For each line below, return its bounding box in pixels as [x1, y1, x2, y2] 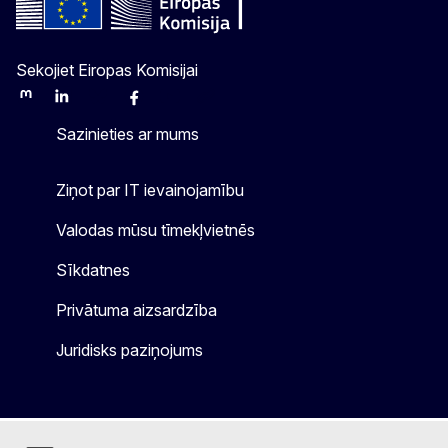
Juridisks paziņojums [56, 340, 203, 361]
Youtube [159, 95, 214, 113]
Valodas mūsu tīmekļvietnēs [56, 220, 255, 241]
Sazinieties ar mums [56, 124, 199, 145]
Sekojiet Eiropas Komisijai [16, 60, 198, 81]
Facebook [123, 95, 191, 113]
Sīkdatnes [56, 260, 130, 281]
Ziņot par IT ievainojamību [56, 180, 244, 201]
